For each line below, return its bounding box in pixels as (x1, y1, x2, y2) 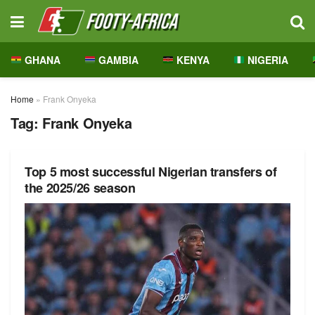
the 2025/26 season (25, 179, 136, 197)
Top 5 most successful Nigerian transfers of (25, 162, 277, 181)
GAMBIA (95, 53, 139, 67)
